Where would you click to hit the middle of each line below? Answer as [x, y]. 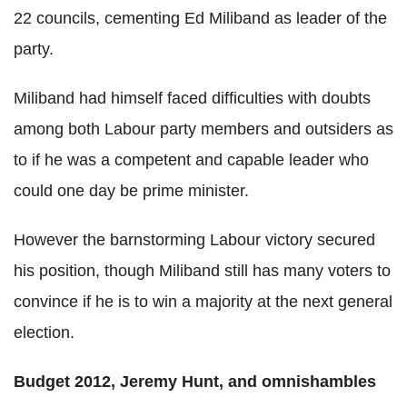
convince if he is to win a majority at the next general [203, 301]
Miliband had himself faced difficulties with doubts [192, 98]
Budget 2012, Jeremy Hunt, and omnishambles [195, 381]
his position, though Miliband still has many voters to [202, 270]
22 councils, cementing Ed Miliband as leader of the [200, 18]
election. [44, 332]
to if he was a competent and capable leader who [191, 159]
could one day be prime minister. [131, 190]
